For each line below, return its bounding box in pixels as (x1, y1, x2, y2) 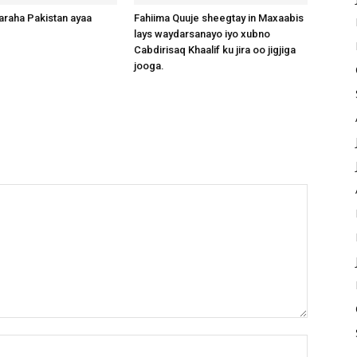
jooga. (134, 60, 164, 73)
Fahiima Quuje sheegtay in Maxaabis (134, 12, 304, 25)
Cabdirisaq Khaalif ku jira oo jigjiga (134, 44, 296, 57)
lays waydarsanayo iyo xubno (134, 28, 270, 41)
